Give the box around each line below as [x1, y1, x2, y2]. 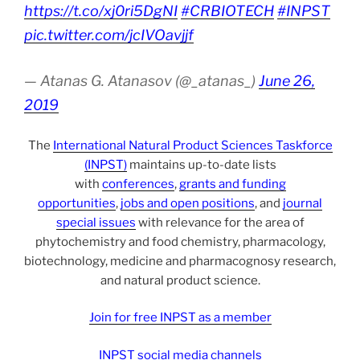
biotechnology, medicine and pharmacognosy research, [24, 253, 336, 268]
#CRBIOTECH [181, 2, 274, 20]
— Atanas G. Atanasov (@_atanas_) [24, 72, 259, 90]
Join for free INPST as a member [88, 310, 272, 325]
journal [283, 195, 322, 211]
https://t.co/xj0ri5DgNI [24, 2, 178, 20]
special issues [55, 215, 136, 230]
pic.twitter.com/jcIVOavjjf [24, 27, 194, 44]
